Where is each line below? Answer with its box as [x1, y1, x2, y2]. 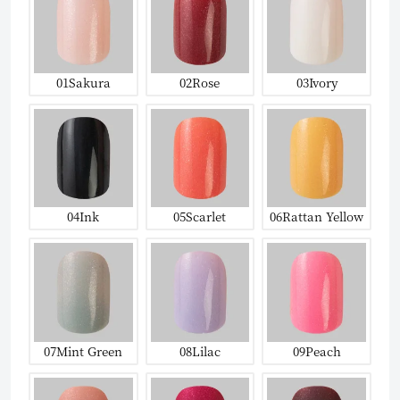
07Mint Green [44, 341, 123, 360]
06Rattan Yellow [270, 207, 364, 226]
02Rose [179, 72, 221, 91]
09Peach [292, 341, 341, 360]
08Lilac [179, 341, 221, 360]
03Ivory [296, 72, 337, 91]
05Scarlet [173, 207, 227, 226]
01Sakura [55, 72, 111, 91]
